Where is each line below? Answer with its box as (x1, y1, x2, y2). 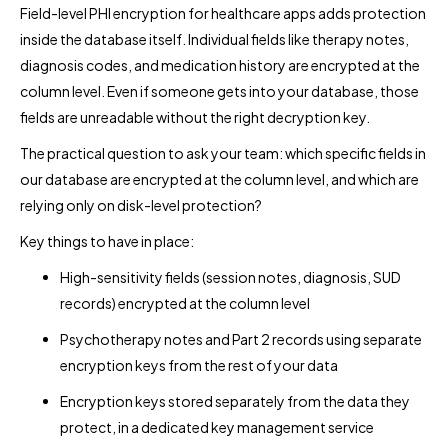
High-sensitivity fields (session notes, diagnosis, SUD (60, 267, 401, 286)
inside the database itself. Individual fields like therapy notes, (20, 29, 409, 48)
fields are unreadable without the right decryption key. (20, 107, 370, 126)
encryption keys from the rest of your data (60, 355, 338, 374)
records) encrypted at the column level (60, 293, 310, 312)
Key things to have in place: (20, 231, 194, 250)
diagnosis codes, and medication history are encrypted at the (20, 55, 420, 74)
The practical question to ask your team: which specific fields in (20, 143, 426, 162)
